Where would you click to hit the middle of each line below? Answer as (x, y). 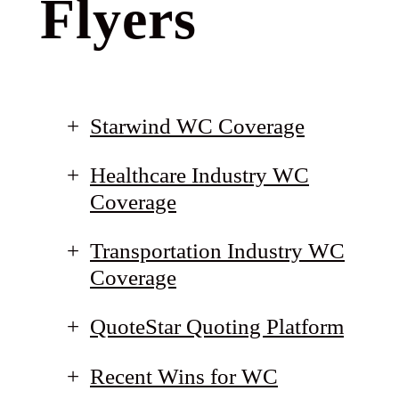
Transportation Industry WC (217, 251)
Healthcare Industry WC (199, 175)
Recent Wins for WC (184, 376)
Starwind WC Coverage (197, 126)
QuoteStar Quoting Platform (217, 327)
